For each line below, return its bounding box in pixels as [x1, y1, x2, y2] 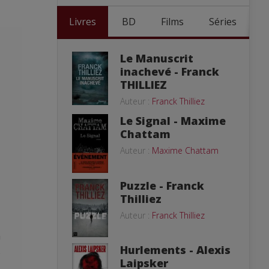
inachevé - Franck [120, 64, 219, 79]
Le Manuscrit [120, 51, 193, 65]
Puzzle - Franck [120, 178, 204, 193]
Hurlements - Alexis [120, 243, 231, 257]
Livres [69, 15, 96, 28]
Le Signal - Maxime [120, 113, 226, 128]
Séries [209, 15, 237, 28]
